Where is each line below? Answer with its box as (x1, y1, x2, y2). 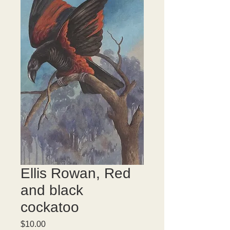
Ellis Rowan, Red (21, 165, 131, 181)
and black (21, 182, 83, 198)
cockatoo (21, 199, 79, 215)
